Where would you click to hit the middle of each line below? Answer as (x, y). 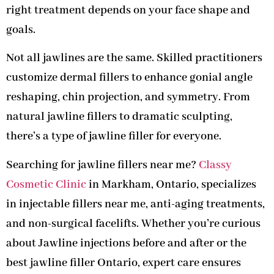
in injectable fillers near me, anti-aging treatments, (135, 204)
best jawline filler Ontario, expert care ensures (124, 263)
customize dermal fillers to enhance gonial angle (129, 78)
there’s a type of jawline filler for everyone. (114, 137)
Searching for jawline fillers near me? (102, 165)
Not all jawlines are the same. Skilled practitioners (134, 58)
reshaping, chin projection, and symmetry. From (128, 98)
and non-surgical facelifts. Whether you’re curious (133, 224)
